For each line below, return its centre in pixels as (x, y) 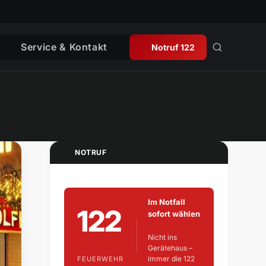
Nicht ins (162, 237)
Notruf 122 (173, 47)
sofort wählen (174, 214)
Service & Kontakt (64, 47)
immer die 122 (171, 259)
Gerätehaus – (170, 248)
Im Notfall (166, 202)
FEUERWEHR (100, 259)
